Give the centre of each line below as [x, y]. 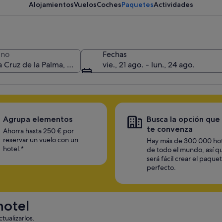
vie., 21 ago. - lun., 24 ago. [149, 65]
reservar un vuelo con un [41, 140]
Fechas [115, 54]
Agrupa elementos [38, 119]
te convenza [170, 129]
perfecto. [161, 167]
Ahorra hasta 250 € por [38, 131]
